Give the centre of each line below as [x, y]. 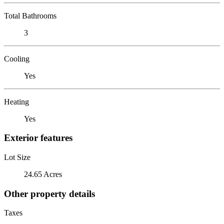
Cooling [17, 58]
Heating [16, 101]
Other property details [49, 193]
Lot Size [17, 157]
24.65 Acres [43, 174]
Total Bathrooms [30, 15]
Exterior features [38, 138]
